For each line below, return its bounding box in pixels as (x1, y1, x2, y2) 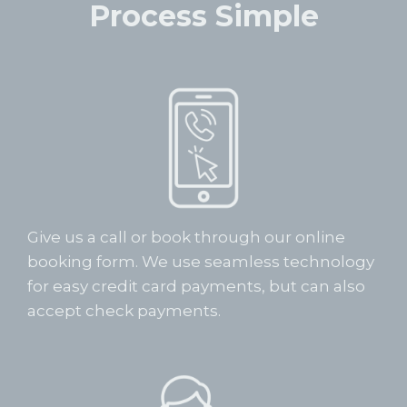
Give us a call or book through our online (27, 227, 345, 246)
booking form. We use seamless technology (27, 252, 374, 271)
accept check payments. (27, 301, 221, 320)
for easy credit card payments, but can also (27, 276, 365, 295)
